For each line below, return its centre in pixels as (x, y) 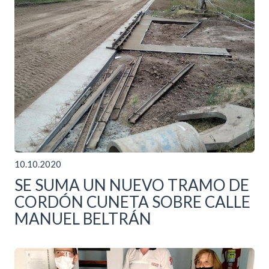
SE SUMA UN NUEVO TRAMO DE (132, 185)
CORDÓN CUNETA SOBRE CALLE (132, 202)
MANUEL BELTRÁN (83, 219)
